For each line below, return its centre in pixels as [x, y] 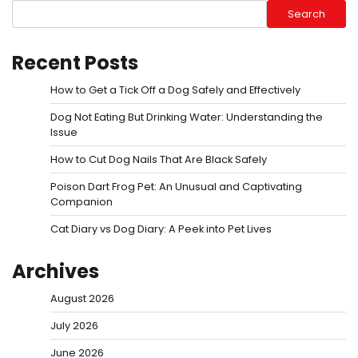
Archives [56, 272]
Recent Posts [75, 63]
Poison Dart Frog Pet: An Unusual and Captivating [176, 187]
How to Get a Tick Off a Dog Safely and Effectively [175, 90]
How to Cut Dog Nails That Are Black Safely [159, 160]
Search [306, 14]
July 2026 [74, 326]
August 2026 [82, 299]
